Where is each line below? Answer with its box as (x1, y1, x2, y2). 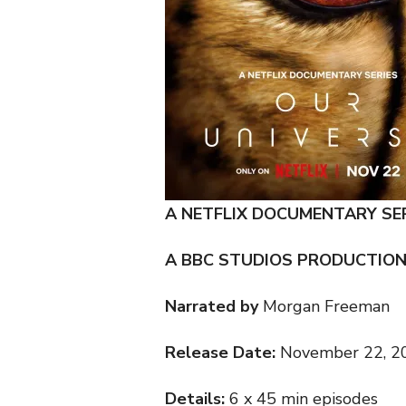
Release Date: (165, 342, 280, 364)
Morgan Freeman (258, 295, 390, 318)
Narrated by (165, 295, 258, 318)
